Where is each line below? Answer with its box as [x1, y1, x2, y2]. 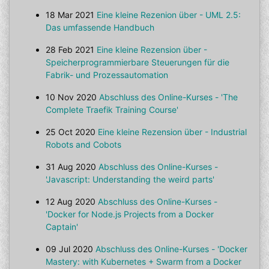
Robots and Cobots [46, 139, 121, 150]
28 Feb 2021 [46, 44, 94, 55]
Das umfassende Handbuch [46, 22, 154, 32]
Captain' [46, 222, 78, 232]
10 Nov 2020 [46, 92, 97, 102]
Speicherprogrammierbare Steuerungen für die [46, 57, 229, 67]
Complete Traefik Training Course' [46, 104, 178, 115]
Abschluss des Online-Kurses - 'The [99, 92, 238, 102]
